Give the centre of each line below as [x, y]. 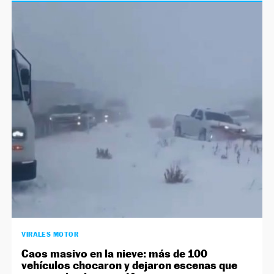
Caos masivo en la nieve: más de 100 [115, 254]
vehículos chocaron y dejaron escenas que [130, 265]
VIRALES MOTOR [50, 235]
